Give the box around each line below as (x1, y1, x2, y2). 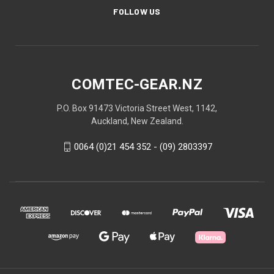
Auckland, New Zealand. (91, 116, 183, 126)
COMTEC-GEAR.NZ (72, 75, 202, 93)
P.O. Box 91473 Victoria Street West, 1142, (57, 103, 217, 113)
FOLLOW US (113, 6, 161, 17)
